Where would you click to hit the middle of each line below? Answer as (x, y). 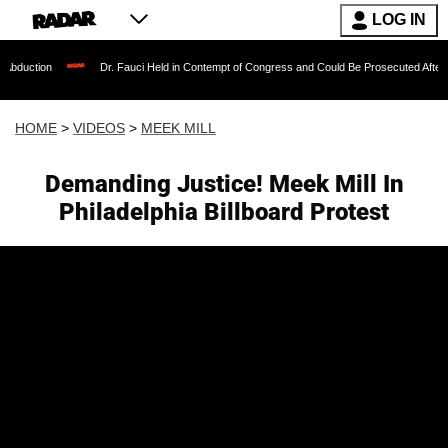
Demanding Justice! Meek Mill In (224, 184)
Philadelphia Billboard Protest (224, 212)
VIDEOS (99, 128)
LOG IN (399, 19)
